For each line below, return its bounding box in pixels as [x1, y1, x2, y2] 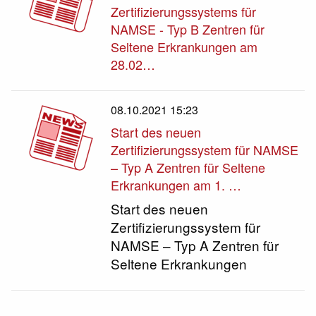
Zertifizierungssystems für [111, 2, 257, 20]
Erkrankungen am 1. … [111, 176, 242, 194]
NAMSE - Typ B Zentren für [111, 20, 265, 38]
